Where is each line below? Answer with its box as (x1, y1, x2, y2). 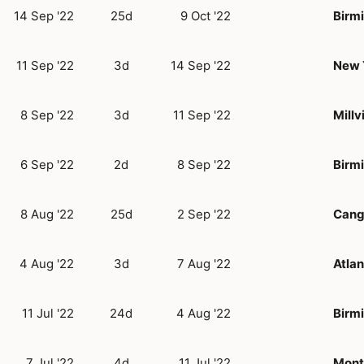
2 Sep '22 (177, 206, 231, 222)
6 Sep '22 (20, 156, 74, 172)
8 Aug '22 (20, 206, 74, 222)
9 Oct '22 (180, 7, 231, 24)
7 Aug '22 (177, 255, 231, 271)
